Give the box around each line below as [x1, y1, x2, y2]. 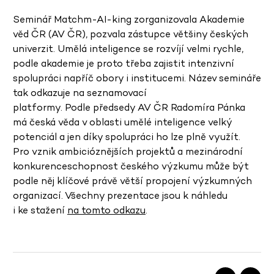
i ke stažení [13, 204, 67, 217]
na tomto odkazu [67, 204, 146, 217]
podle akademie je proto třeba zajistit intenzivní [13, 57, 234, 70]
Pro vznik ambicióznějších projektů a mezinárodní [13, 145, 243, 158]
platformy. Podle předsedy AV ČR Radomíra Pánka [13, 101, 245, 114]
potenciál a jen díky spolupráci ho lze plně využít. [13, 130, 240, 144]
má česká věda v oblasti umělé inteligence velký [13, 116, 232, 129]
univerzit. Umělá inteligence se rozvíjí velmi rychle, [13, 42, 243, 56]
